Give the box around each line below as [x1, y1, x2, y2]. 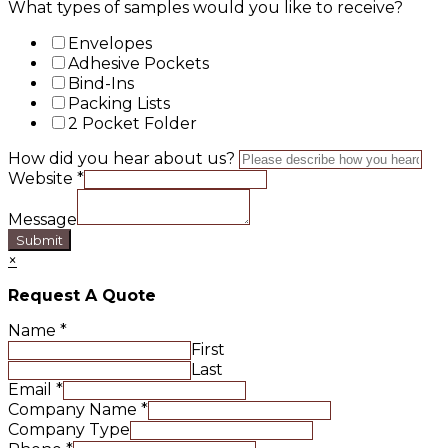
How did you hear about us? [8, 148, 239, 168]
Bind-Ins [68, 73, 134, 93]
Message [8, 209, 77, 229]
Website [8, 168, 77, 188]
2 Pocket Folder [68, 113, 197, 133]
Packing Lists [68, 93, 170, 113]
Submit [16, 231, 63, 248]
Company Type [8, 419, 130, 439]
